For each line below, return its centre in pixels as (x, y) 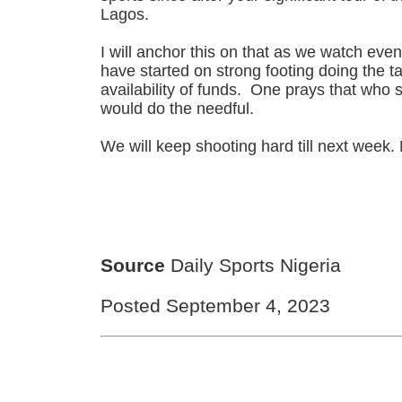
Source (133, 266)
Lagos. (125, 15)
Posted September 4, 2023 (216, 306)
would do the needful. (182, 109)
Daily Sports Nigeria (253, 266)
